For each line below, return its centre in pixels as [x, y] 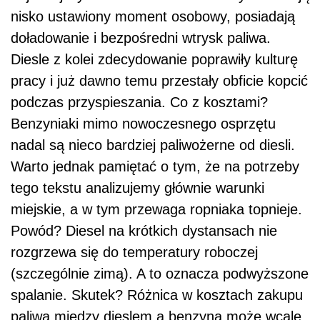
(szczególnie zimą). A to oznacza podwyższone [160, 274]
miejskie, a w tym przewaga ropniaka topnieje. [156, 210]
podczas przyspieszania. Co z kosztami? [139, 102]
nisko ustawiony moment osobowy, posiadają [153, 17]
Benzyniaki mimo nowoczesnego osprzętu [143, 124]
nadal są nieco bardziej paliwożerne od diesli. [153, 145]
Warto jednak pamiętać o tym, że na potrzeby [155, 167]
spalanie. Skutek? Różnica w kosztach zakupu [157, 295]
